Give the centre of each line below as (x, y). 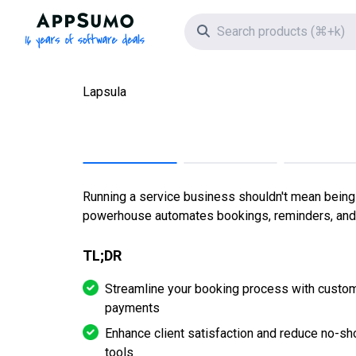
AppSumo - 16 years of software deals (192, 21)
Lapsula (104, 92)
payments (132, 308)
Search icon (241, 31)
